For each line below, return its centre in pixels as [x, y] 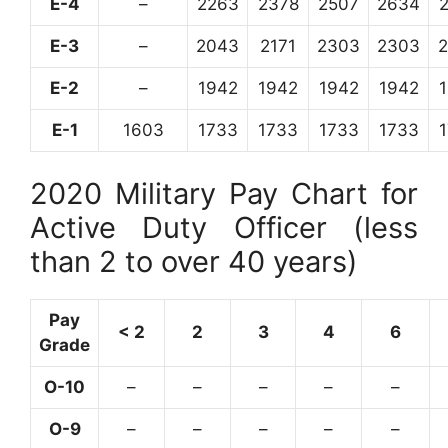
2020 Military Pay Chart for [224, 194]
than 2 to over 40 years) [194, 262]
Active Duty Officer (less [224, 228]
